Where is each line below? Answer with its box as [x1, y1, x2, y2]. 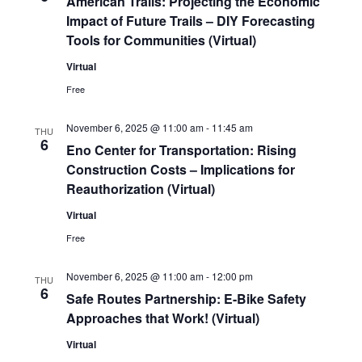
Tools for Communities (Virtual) [65, 30, 256, 49]
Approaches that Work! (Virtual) [65, 308, 259, 327]
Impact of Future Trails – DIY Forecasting [65, 11, 315, 30]
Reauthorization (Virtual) [65, 179, 215, 198]
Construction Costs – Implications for [65, 159, 295, 179]
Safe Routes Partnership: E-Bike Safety [65, 288, 306, 308]
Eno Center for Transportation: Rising [65, 140, 297, 159]
